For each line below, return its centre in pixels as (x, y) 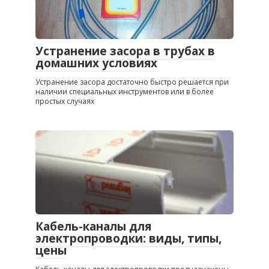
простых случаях (65, 101)
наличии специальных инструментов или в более (125, 91)
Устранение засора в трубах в (125, 51)
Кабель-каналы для (93, 226)
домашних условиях (96, 63)
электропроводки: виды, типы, (128, 238)
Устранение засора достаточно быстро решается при (132, 82)
